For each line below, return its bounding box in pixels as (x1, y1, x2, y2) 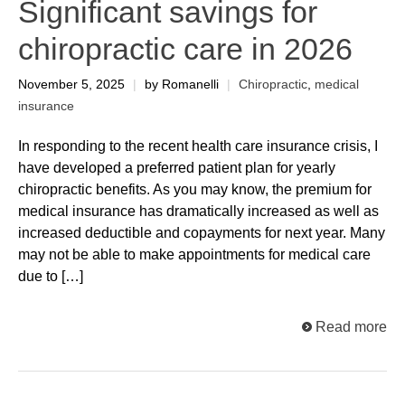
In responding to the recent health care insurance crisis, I (18, 138, 378, 155)
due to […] (18, 268, 83, 285)
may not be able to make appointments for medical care (18, 247, 371, 263)
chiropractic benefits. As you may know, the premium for (18, 182, 372, 198)
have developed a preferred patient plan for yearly (18, 160, 335, 176)
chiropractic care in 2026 (18, 32, 353, 67)
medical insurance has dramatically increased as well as (18, 203, 379, 220)
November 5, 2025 (18, 78, 128, 92)
